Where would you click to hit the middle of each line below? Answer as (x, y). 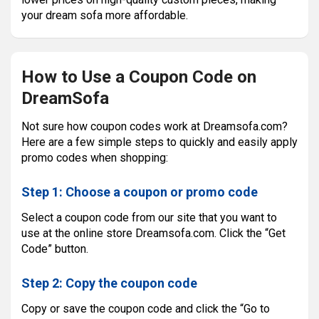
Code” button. (55, 249)
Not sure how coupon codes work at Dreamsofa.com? (155, 126)
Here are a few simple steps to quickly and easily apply (159, 142)
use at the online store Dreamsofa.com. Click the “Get (153, 233)
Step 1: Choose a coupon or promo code (140, 192)
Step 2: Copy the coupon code (109, 283)
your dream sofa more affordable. (105, 15)
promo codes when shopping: (95, 157)
